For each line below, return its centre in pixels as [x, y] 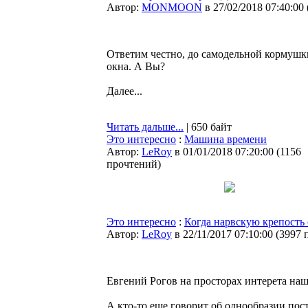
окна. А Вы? [136, 66]
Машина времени [225, 139]
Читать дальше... [145, 127]
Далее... [124, 91]
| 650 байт [208, 127]
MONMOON [172, 7]
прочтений [132, 164]
